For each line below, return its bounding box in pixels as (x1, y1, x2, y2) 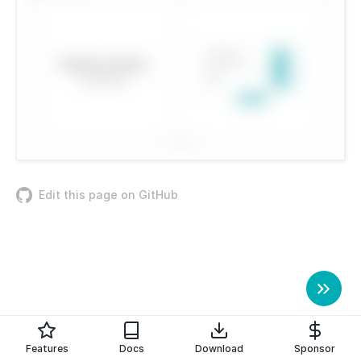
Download (195, 342, 244, 355)
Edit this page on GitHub (39, 188, 178, 202)
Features (25, 342, 68, 355)
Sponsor (294, 342, 336, 355)
